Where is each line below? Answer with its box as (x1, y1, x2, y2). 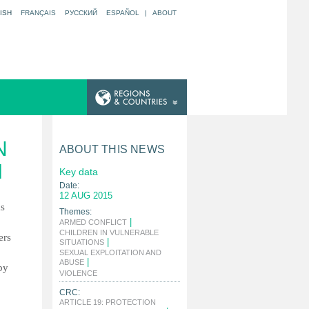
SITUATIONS (59, 238, 104, 246)
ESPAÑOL (106, 9, 139, 17)
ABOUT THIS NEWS (59, 143, 165, 155)
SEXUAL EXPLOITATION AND (59, 248, 161, 257)
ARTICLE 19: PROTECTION (59, 298, 156, 306)
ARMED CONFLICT (59, 218, 127, 226)
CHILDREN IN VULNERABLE (59, 228, 159, 237)
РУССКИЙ (65, 9, 97, 17)
